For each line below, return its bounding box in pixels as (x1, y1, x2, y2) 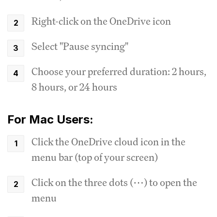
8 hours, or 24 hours (31, 80, 117, 93)
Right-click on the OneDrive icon (31, 14, 171, 28)
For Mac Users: (7, 112, 93, 126)
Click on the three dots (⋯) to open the (31, 175, 197, 189)
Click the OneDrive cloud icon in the (31, 135, 186, 148)
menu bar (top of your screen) (31, 150, 158, 164)
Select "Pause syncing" (31, 39, 128, 53)
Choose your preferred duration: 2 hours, (31, 64, 206, 78)
